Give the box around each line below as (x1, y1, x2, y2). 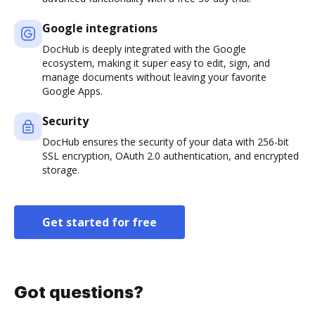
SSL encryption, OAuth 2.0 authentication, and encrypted (42, 149, 299, 163)
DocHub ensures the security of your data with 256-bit (42, 135, 289, 149)
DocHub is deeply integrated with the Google (42, 42, 246, 56)
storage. (42, 163, 79, 177)
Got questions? (14, 284, 143, 302)
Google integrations (42, 20, 157, 37)
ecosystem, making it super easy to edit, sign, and (42, 56, 270, 70)
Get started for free (42, 214, 157, 231)
